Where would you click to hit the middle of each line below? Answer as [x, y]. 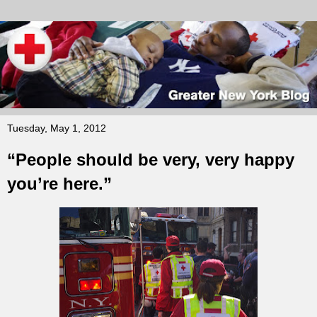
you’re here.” [59, 184]
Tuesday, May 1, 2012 [57, 128]
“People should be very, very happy [151, 160]
